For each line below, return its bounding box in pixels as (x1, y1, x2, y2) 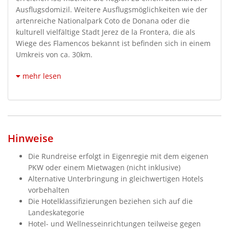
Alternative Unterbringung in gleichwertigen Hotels (28, 173, 203, 184)
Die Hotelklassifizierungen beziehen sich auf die (28, 196, 193, 206)
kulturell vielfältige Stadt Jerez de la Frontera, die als (16, 27, 195, 37)
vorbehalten (28, 185, 70, 195)
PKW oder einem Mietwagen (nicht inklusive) (28, 162, 180, 172)
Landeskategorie (28, 207, 84, 217)
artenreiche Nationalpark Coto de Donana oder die (16, 15, 190, 26)
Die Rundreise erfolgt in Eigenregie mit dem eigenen (28, 151, 209, 161)
